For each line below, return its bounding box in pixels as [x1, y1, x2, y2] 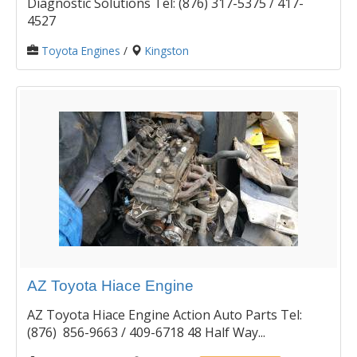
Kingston [145, 42, 189, 58]
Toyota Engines [41, 42, 120, 58]
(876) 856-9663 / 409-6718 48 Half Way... [27, 323, 265, 341]
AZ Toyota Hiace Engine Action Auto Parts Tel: [27, 305, 302, 324]
